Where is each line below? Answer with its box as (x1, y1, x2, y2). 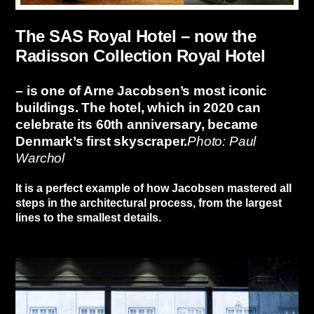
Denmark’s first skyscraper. (15, 134, 188, 149)
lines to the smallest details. (15, 211, 162, 224)
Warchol (15, 151, 65, 166)
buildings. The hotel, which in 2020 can (15, 100, 261, 116)
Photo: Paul (187, 134, 257, 149)
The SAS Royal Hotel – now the (15, 27, 257, 46)
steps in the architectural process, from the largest (15, 196, 282, 209)
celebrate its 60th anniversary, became (15, 117, 259, 132)
